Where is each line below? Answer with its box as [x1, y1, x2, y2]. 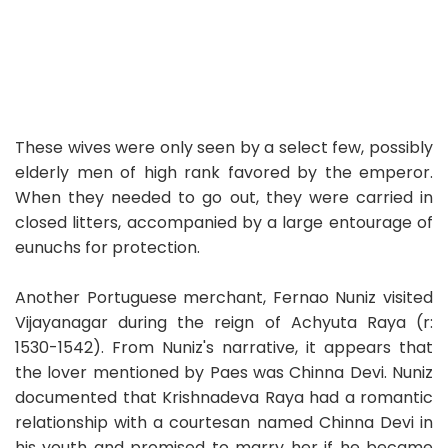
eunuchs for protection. [15, 236, 200, 260]
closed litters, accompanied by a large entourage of [15, 211, 433, 235]
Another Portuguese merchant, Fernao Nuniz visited [15, 286, 433, 310]
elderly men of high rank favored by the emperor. [15, 161, 433, 185]
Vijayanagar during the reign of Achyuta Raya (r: [15, 311, 433, 335]
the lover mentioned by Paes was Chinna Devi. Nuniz [15, 361, 433, 385]
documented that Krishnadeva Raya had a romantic [15, 386, 433, 410]
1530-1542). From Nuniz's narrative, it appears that [15, 336, 433, 360]
